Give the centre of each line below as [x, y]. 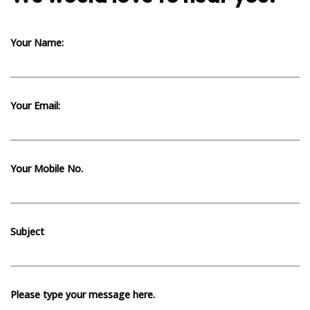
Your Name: [37, 42]
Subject [27, 231]
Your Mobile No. [47, 168]
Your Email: [35, 105]
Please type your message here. [83, 294]
